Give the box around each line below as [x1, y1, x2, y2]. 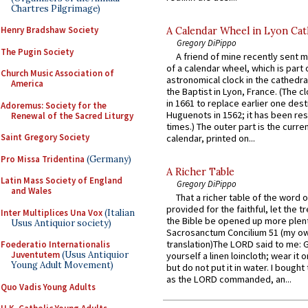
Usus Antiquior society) [11, 217, 111, 229]
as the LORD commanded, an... [166, 273, 291, 286]
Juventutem [11, 249, 60, 261]
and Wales [11, 185, 52, 197]
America [11, 78, 43, 89]
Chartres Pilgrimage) [11, 2, 100, 14]
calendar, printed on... [166, 132, 255, 145]
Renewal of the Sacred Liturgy [11, 109, 133, 122]
